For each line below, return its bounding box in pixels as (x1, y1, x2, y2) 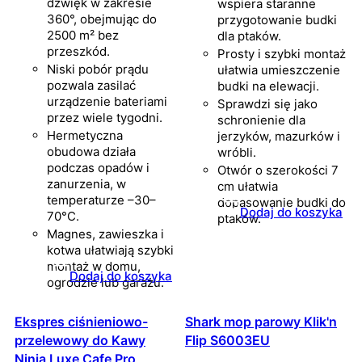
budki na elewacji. (217, 78, 319, 95)
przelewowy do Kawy (15, 332, 145, 349)
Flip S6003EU (185, 332, 270, 349)
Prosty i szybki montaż (217, 46, 346, 62)
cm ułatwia (217, 179, 278, 195)
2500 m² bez (47, 27, 119, 44)
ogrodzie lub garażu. (47, 275, 164, 291)
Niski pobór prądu (47, 61, 149, 78)
